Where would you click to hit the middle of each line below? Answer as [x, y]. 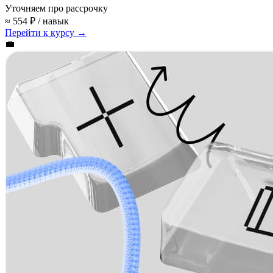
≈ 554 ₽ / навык [37, 21]
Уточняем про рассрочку [56, 8]
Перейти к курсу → [46, 32]
